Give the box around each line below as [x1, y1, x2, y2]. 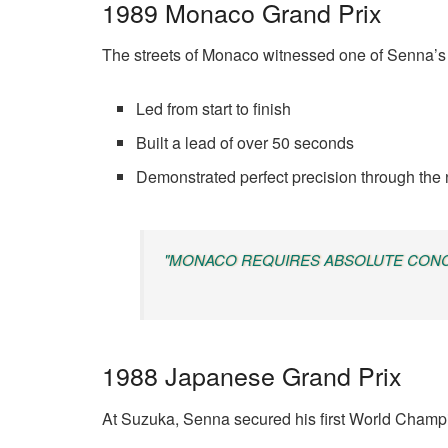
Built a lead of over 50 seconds [136, 131, 355, 155]
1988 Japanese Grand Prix [102, 357, 402, 394]
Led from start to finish [136, 97, 292, 121]
